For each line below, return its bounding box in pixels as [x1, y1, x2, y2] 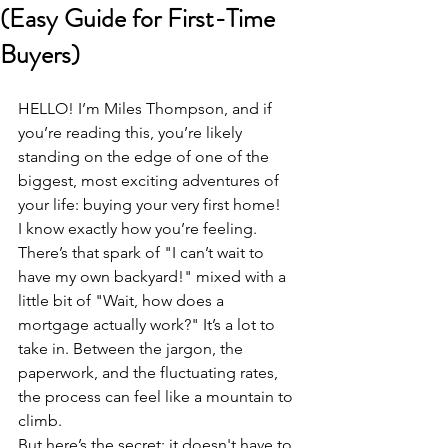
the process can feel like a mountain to [18, 387, 297, 406]
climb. [18, 411, 66, 430]
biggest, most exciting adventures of [18, 171, 283, 190]
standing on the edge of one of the [18, 147, 273, 166]
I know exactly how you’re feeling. [18, 219, 261, 238]
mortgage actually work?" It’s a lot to [18, 315, 279, 334]
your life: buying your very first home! [18, 195, 285, 214]
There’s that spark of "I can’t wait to [18, 243, 268, 262]
